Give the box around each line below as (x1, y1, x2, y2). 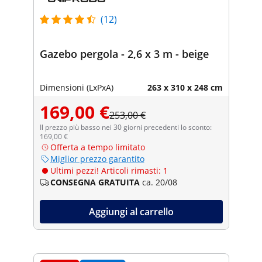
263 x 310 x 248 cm (147, 81, 223, 93)
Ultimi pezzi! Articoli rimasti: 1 (50, 164, 168, 176)
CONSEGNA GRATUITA (50, 176, 140, 188)
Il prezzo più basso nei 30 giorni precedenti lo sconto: (39, 122, 212, 132)
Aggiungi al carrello (88, 205, 174, 218)
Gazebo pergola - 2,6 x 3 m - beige (39, 46, 209, 61)
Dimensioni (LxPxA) (39, 81, 113, 93)
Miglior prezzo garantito (50, 153, 144, 164)
